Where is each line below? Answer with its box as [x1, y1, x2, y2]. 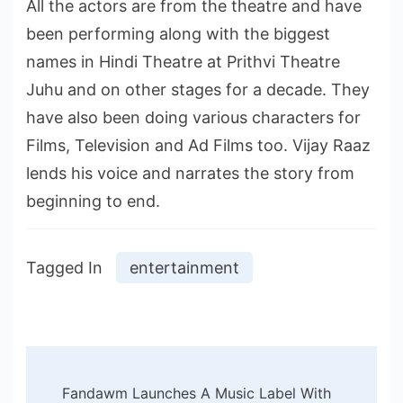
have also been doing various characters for [26, 107, 361, 127]
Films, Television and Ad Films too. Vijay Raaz [26, 135, 371, 155]
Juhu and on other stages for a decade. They [26, 79, 370, 99]
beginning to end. [26, 191, 160, 210]
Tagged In [26, 257, 103, 277]
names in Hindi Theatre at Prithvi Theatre [26, 51, 340, 71]
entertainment [130, 257, 239, 277]
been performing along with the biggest [26, 23, 330, 43]
